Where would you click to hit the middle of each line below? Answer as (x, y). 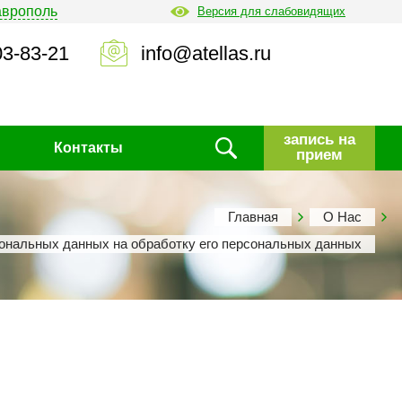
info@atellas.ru (206, 54)
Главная (253, 217)
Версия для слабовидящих (271, 11)
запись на (319, 139)
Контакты (89, 148)
